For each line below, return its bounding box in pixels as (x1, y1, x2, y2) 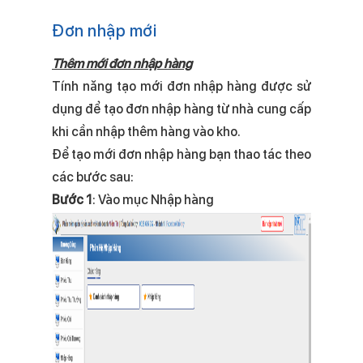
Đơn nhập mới (52, 21, 156, 41)
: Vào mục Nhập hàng (92, 192, 214, 207)
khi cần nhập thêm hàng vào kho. (52, 124, 241, 139)
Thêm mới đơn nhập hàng (52, 56, 192, 71)
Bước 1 (52, 192, 92, 207)
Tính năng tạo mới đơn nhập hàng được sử (52, 79, 311, 94)
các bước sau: (52, 169, 134, 185)
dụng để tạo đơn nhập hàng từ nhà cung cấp (52, 101, 311, 117)
